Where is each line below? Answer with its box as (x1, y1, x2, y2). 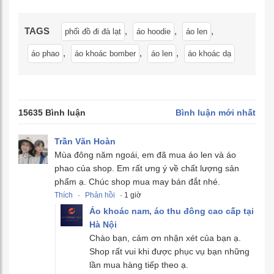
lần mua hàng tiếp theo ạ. (89, 260, 188, 270)
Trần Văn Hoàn (54, 136, 116, 147)
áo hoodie (136, 27, 171, 37)
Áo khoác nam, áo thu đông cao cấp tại (89, 206, 254, 217)
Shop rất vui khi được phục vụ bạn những (89, 246, 250, 257)
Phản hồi (85, 191, 115, 200)
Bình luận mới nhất (176, 108, 256, 118)
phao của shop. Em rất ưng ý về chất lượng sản (54, 163, 239, 174)
